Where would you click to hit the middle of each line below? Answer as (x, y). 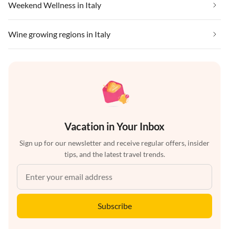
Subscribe (114, 205)
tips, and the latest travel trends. (114, 154)
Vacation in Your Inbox (114, 126)
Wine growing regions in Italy (59, 34)
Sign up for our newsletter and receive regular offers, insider (114, 143)
